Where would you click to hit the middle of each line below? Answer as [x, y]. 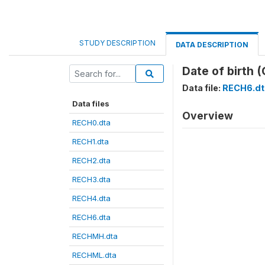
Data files [91, 104]
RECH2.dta [91, 160]
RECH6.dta [91, 217]
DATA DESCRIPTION [212, 45]
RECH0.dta [91, 122]
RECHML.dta [94, 255]
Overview [208, 116]
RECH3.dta [91, 179]
